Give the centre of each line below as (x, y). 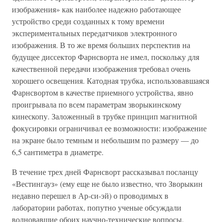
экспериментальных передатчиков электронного (94, 33)
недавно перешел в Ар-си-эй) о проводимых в (90, 195)
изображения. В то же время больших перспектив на (101, 45)
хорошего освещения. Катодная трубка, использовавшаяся (111, 81)
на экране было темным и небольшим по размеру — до (105, 140)
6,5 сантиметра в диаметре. (58, 152)
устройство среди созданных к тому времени (88, 21)
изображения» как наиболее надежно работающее (96, 9)
